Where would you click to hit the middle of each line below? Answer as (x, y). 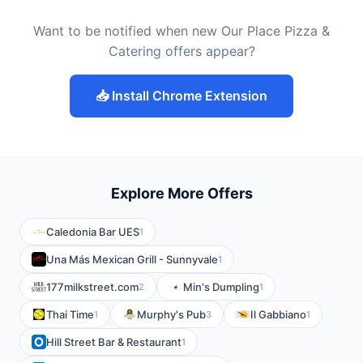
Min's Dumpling (221, 287)
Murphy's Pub (171, 314)
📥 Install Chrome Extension (181, 96)
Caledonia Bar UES (93, 232)
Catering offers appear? (181, 51)
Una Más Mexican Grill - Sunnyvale (132, 259)
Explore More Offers (181, 193)
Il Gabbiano (278, 314)
